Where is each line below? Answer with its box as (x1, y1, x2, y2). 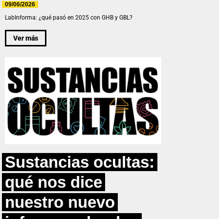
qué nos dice (5, 173, 102, 192)
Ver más (13, 34, 38, 42)
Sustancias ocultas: (5, 153, 154, 172)
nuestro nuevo (5, 193, 115, 212)
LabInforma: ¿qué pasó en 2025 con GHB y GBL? (5, 14, 132, 22)
